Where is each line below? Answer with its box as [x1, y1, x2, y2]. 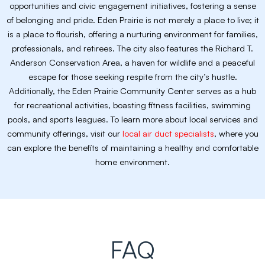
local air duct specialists [122, 128, 214, 139]
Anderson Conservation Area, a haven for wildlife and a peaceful [10, 57, 255, 68]
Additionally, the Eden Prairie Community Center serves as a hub [9, 85, 256, 96]
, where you [214, 128, 258, 139]
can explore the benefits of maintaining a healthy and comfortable [7, 142, 258, 153]
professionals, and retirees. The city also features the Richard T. [12, 43, 253, 54]
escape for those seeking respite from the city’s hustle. [28, 71, 237, 82]
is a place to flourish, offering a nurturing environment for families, [7, 28, 258, 40]
